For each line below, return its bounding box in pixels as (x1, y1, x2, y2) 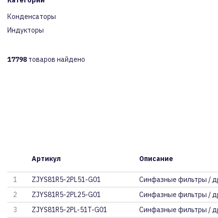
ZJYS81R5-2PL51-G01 (32, 175, 101, 184)
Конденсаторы (7, 12, 56, 21)
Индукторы (7, 26, 44, 35)
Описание (139, 154, 173, 163)
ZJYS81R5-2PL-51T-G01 (32, 205, 108, 214)
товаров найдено (27, 55, 85, 64)
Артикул (32, 154, 61, 163)
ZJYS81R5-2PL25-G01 (32, 190, 101, 199)
